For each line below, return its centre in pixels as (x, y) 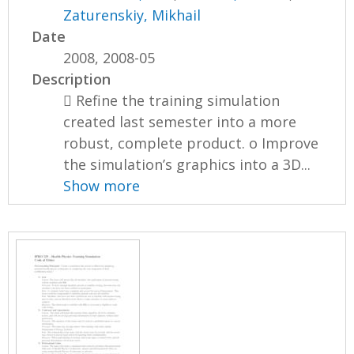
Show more (102, 185)
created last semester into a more (180, 121)
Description (72, 79)
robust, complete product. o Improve (191, 143)
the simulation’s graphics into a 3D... (187, 164)
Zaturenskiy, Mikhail (132, 15)
